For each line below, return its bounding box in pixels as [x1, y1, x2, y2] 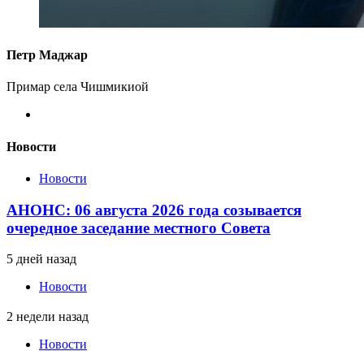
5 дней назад [6, 252, 76, 266]
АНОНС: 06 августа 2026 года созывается [6, 201, 301, 219]
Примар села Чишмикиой [6, 80, 149, 94]
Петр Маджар [6, 48, 88, 63]
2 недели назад [6, 310, 89, 323]
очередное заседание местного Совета [6, 219, 271, 236]
